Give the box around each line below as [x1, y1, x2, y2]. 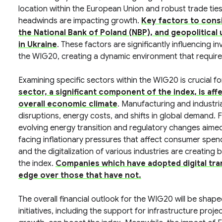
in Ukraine [18, 40, 57, 50]
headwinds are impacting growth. [18, 16, 141, 26]
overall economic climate [18, 99, 117, 109]
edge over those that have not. [18, 170, 141, 180]
